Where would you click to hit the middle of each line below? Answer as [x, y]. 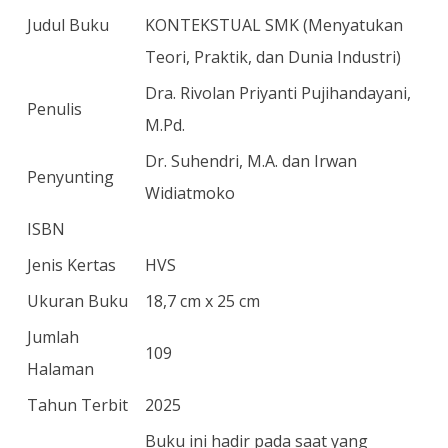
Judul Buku [68, 25]
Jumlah [53, 337]
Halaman [60, 369]
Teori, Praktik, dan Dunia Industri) [273, 57]
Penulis [54, 109]
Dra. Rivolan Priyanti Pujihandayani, [278, 93]
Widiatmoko [190, 193]
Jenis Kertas [71, 265]
